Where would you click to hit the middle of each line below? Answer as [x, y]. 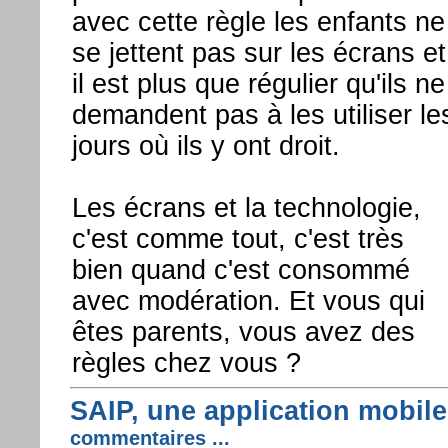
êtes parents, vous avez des [243, 331]
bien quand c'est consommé [240, 269]
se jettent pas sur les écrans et [258, 52]
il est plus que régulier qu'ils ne [258, 83]
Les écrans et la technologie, [246, 207]
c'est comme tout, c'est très [237, 238]
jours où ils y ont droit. [205, 145]
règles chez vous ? [186, 362]
